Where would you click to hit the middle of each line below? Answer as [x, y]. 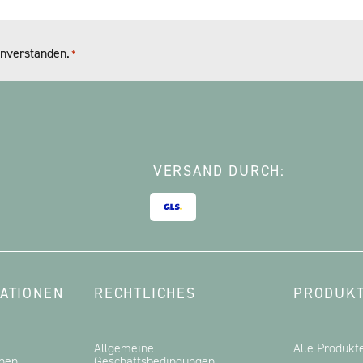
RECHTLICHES [145, 294]
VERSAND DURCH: [219, 171]
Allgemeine [124, 348]
